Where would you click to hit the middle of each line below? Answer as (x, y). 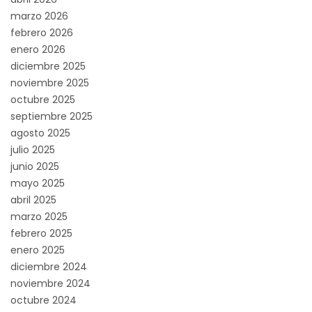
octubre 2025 (43, 99)
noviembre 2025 (50, 83)
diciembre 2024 (49, 266)
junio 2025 (35, 166)
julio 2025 (33, 149)
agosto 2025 (40, 133)
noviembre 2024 (50, 283)
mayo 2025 (38, 183)
